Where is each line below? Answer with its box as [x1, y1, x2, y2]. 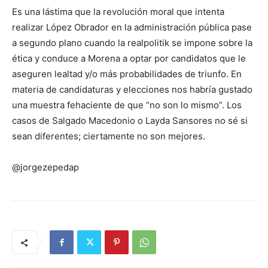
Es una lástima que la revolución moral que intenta [12, 6, 224, 18]
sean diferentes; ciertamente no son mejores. [12, 130, 205, 142]
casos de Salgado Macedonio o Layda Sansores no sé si [12, 115, 248, 127]
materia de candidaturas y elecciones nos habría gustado [12, 84, 252, 96]
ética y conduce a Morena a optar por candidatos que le [12, 53, 246, 65]
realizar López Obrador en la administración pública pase [12, 22, 252, 33]
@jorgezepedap [12, 162, 79, 173]
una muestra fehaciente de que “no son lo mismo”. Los [12, 99, 242, 111]
